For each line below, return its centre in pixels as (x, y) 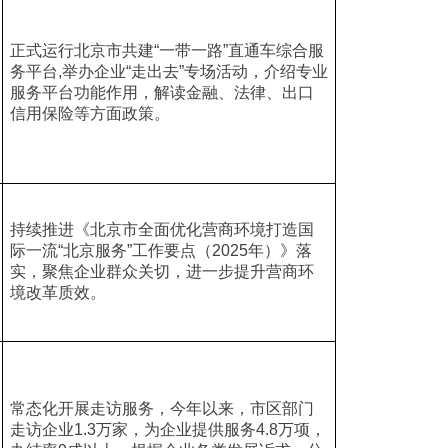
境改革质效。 (57, 292)
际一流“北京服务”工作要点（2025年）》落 (160, 250)
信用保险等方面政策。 (89, 113)
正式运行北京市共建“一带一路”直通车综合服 (166, 50)
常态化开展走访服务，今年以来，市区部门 (161, 408)
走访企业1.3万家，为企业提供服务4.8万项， (167, 429)
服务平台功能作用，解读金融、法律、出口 (161, 92)
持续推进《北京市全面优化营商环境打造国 (161, 229)
